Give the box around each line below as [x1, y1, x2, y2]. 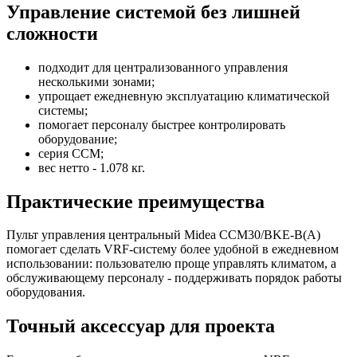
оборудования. [6, 285, 85, 300]
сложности [6, 22, 98, 44]
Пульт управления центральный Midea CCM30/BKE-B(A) [6, 228, 320, 242]
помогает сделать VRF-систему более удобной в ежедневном [6, 242, 339, 257]
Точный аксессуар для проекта [6, 316, 275, 337]
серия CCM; [38, 146, 104, 160]
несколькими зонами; [38, 74, 155, 88]
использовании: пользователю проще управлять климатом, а [6, 257, 336, 271]
